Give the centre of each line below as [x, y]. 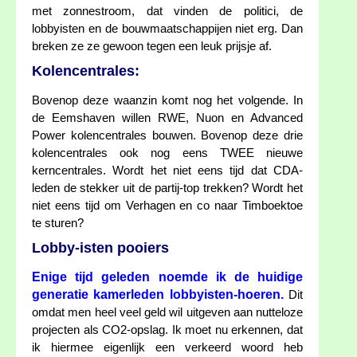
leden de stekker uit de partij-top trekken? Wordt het [167, 188]
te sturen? [58, 224]
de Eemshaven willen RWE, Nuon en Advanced [167, 118]
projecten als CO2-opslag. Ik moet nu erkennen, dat [167, 330]
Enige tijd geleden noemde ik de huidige [167, 277]
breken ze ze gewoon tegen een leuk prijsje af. [152, 47]
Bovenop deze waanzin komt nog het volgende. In [167, 101]
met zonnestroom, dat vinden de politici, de [167, 12]
